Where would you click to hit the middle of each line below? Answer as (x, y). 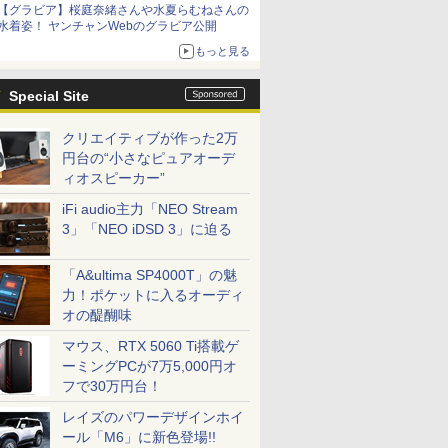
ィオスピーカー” (113, 178)
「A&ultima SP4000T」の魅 (149, 275)
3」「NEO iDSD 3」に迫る (147, 229)
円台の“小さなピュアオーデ (148, 158)
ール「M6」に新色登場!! (139, 437)
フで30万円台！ (112, 386)
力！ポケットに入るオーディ (153, 295)
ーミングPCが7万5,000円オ (149, 366)
